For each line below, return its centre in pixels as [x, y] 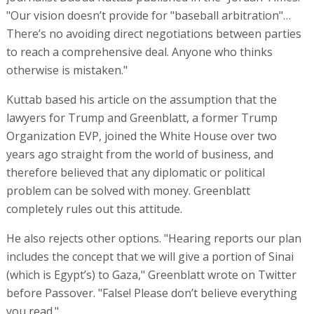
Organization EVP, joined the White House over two [141, 136]
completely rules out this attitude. [94, 209]
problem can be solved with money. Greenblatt [128, 190]
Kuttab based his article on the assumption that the [141, 99]
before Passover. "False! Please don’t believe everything [151, 293]
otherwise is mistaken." [67, 70]
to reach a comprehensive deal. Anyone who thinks [139, 52]
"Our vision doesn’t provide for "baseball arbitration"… [148, 15]
